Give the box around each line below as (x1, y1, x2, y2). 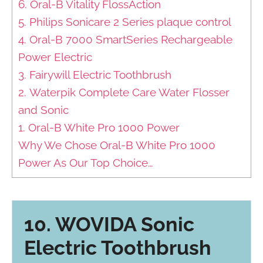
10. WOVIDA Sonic (24, 212, 194, 236)
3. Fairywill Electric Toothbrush (18, 68, 171, 81)
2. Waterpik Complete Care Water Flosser (18, 85, 230, 99)
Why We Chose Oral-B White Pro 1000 (18, 138, 215, 151)
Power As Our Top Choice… (18, 156, 153, 169)
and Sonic (18, 103, 69, 116)
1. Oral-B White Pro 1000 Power (18, 120, 180, 134)
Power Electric (18, 50, 92, 63)
